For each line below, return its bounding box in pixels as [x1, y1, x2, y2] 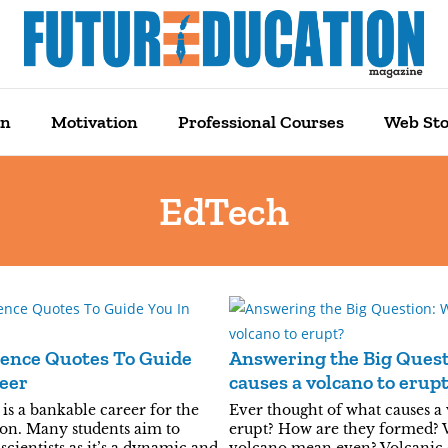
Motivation [50, 111, 138, 133]
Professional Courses [177, 111, 344, 133]
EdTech [159, 187, 289, 235]
